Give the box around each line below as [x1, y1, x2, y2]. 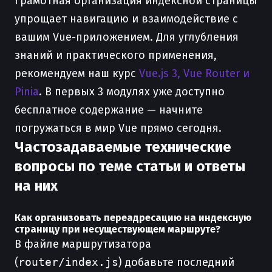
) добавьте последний [118, 256, 234, 269]
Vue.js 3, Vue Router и [139, 67, 250, 80]
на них [15, 177, 58, 194]
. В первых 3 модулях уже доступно [39, 85, 225, 98]
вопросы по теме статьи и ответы [15, 158, 245, 175]
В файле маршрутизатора [15, 237, 151, 251]
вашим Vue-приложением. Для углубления [15, 30, 239, 44]
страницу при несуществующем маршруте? [15, 223, 220, 235]
